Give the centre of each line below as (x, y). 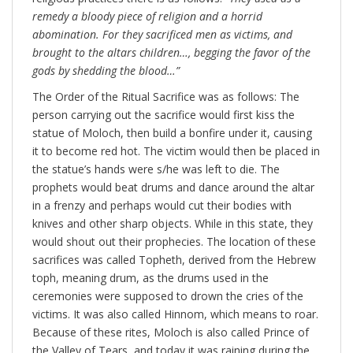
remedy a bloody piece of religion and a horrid (147, 17)
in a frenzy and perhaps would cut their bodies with (162, 206)
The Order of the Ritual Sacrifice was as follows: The (166, 97)
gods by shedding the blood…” (106, 71)
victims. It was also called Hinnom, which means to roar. (175, 314)
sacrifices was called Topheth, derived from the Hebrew (174, 260)
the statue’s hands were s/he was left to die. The (156, 169)
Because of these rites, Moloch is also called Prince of (171, 333)
